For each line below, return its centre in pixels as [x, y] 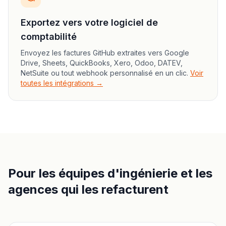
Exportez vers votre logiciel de [89, 22]
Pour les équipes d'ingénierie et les [110, 173]
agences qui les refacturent [88, 189]
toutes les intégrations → [62, 83]
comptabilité [49, 37]
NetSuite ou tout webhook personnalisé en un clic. [104, 73]
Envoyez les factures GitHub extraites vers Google [105, 53]
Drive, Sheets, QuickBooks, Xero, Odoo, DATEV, [102, 63]
